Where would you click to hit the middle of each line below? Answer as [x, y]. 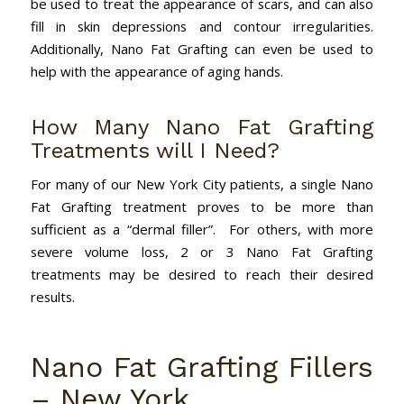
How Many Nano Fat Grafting [202, 127]
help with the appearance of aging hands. [156, 71]
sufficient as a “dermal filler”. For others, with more [202, 230]
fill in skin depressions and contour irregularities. [202, 26]
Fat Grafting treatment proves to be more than [202, 207]
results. [52, 297]
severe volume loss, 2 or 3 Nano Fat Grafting [202, 252]
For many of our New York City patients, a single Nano [202, 184]
